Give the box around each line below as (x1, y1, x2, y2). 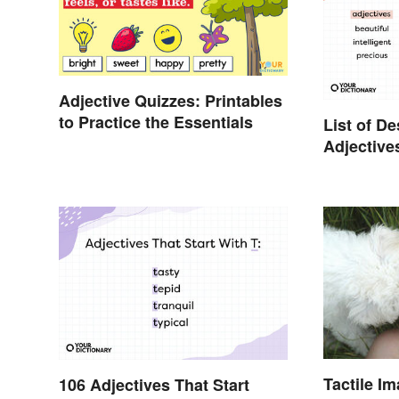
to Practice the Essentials (59, 110, 253, 134)
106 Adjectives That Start (59, 372, 249, 396)
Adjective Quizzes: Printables (59, 89, 282, 113)
